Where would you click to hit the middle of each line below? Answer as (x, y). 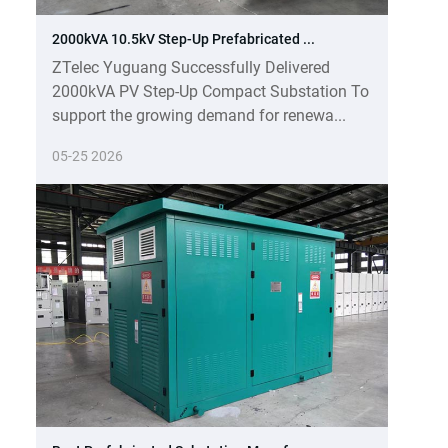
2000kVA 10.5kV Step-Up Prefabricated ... (183, 39)
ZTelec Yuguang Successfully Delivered (191, 67)
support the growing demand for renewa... (199, 115)
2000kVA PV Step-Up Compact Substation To (210, 91)
